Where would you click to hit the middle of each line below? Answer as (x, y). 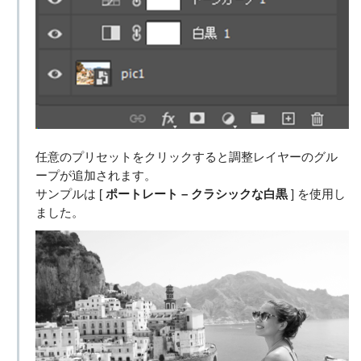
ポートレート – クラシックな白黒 (196, 195)
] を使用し (316, 195)
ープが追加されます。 (95, 176)
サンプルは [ (70, 195)
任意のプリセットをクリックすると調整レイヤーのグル (186, 158)
